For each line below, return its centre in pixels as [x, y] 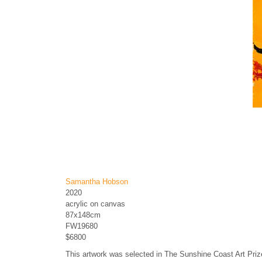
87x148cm [83, 215]
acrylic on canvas [95, 204]
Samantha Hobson [97, 182]
